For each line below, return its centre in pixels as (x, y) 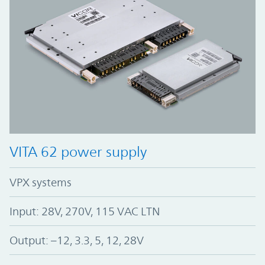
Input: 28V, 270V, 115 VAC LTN (85, 211)
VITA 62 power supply (78, 152)
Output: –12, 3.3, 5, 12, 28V (77, 240)
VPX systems (41, 182)
